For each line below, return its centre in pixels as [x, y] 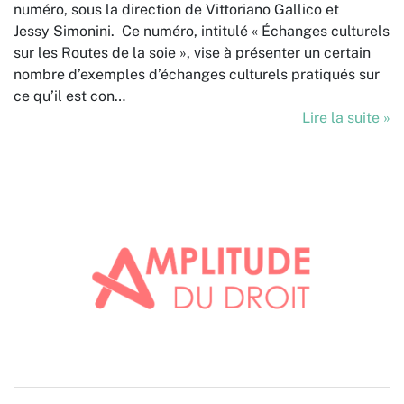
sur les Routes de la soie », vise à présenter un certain [192, 52]
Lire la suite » [346, 117]
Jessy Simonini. [64, 31]
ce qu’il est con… [69, 96]
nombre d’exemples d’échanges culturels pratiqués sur [197, 74]
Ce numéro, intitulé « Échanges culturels [252, 31]
